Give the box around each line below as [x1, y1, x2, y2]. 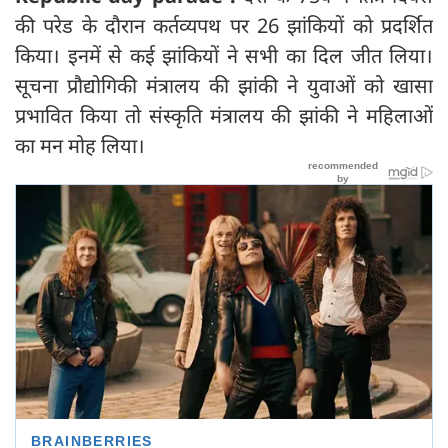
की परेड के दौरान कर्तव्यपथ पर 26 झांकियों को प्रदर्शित [15, 11, 433, 39]
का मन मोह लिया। [15, 131, 145, 159]
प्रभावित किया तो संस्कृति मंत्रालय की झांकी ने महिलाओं [15, 101, 433, 129]
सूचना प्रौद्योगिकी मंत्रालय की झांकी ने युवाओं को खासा [15, 71, 433, 99]
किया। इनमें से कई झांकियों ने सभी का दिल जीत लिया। [15, 41, 433, 69]
